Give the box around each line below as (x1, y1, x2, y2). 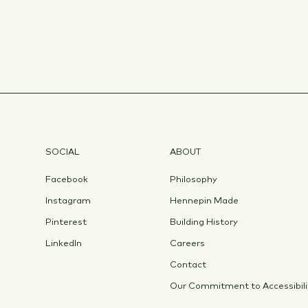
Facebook (45, 175, 88, 184)
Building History (170, 217, 239, 227)
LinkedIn (45, 239, 82, 248)
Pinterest (45, 217, 87, 227)
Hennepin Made (170, 196, 239, 206)
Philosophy (170, 175, 218, 184)
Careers (170, 239, 206, 248)
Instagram (45, 196, 91, 206)
